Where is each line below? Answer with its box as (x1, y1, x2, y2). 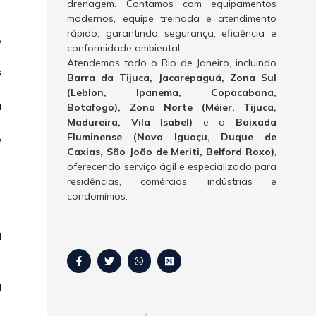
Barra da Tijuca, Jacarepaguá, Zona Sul (67, 71, 276, 85)
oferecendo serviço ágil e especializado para (67, 160, 276, 174)
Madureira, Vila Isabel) (67, 116, 193, 129)
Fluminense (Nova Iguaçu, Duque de (67, 130, 276, 144)
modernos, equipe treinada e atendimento (67, 12, 276, 25)
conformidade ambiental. (67, 42, 183, 55)
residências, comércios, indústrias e (67, 175, 276, 188)
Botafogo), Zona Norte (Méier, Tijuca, (67, 101, 276, 114)
